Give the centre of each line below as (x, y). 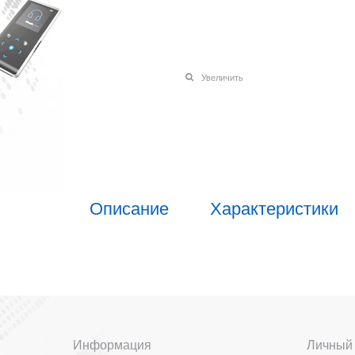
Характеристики (274, 207)
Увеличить (222, 77)
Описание (129, 207)
